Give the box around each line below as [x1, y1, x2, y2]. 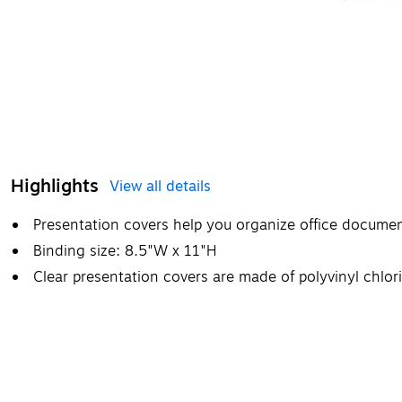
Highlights [11, 171, 99, 200]
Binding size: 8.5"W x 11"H [33, 240, 216, 262]
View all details [109, 175, 211, 197]
